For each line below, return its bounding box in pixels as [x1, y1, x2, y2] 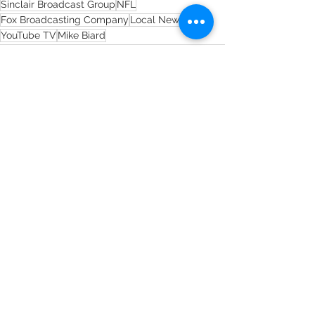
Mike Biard [58, 29, 105, 41]
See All [193, 141, 225, 153]
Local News [130, 13, 184, 25]
